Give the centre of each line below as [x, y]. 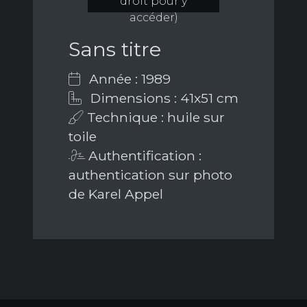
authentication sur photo [150, 175]
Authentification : [143, 156]
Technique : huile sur [154, 118]
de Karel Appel [116, 194]
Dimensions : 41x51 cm [163, 98]
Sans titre [115, 49]
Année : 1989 [128, 79]
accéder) [153, 18]
